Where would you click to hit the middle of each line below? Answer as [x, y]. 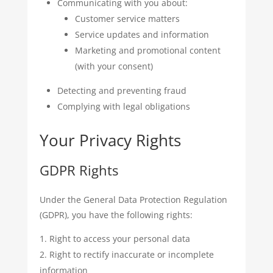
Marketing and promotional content [147, 50]
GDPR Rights [79, 170]
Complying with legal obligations [123, 106]
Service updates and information [142, 34]
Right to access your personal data [119, 239]
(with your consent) [114, 66]
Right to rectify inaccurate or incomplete [131, 254]
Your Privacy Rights [110, 140]
